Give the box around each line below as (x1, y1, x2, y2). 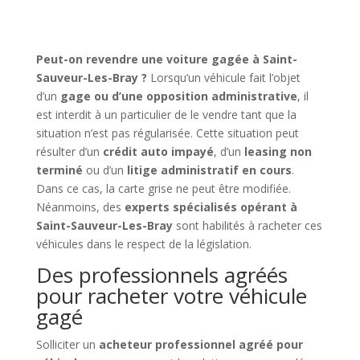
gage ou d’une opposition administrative (59, 88, 297, 104)
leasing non (243, 143, 312, 159)
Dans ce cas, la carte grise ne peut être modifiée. (35, 180, 291, 196)
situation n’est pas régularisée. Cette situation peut (35, 125, 299, 141)
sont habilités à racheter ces (172, 217, 322, 233)
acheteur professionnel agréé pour (98, 336, 303, 352)
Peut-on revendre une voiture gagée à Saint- (35, 51, 297, 67)
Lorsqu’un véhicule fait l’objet (146, 69, 301, 85)
